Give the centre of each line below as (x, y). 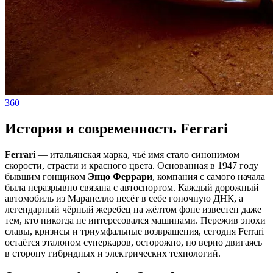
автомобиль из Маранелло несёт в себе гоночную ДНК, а (124, 198)
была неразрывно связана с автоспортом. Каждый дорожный (132, 187)
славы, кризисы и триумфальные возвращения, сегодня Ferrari (134, 231)
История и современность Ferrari (116, 128)
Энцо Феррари (120, 176)
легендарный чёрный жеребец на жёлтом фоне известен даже (133, 209)
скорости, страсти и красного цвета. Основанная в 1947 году (132, 165)
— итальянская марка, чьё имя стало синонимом (137, 154)
